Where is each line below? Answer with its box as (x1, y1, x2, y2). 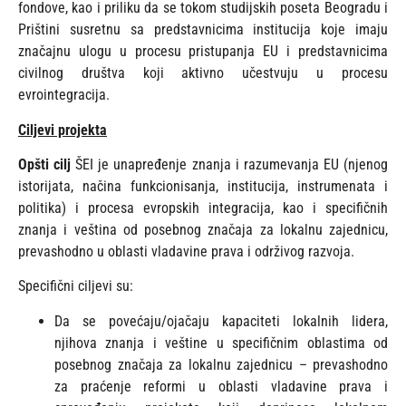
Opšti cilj (18, 156, 76, 174)
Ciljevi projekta (18, 121, 107, 139)
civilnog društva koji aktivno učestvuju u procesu (18, 64, 388, 82)
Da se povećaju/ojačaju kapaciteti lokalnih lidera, (54, 312, 388, 330)
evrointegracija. (18, 86, 110, 104)
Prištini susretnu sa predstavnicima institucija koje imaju (18, 21, 388, 39)
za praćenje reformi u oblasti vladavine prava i (54, 377, 388, 395)
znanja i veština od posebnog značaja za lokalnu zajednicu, (18, 221, 388, 239)
